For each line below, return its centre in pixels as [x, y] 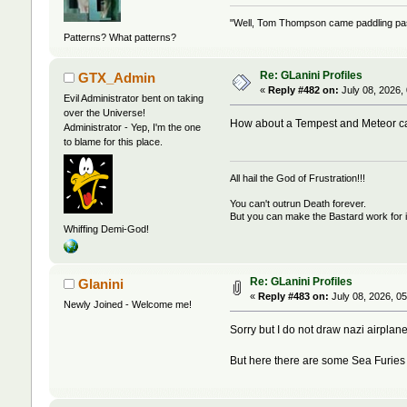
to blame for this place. [113, 142]
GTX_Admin [117, 78]
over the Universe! [104, 113]
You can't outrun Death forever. [298, 203]
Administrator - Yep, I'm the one [132, 128]
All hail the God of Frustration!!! [298, 178]
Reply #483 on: [293, 297]
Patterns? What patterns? [119, 38]
